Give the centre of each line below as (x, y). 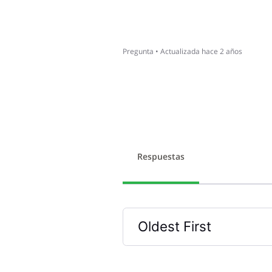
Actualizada (180, 51)
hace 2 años (222, 51)
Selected (165, 251)
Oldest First (174, 226)
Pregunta (138, 51)
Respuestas (161, 157)
